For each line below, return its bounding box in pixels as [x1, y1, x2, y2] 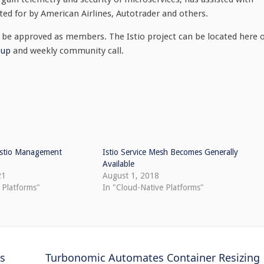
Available [102, 159, 134, 169]
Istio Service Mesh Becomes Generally [102, 147, 238, 157]
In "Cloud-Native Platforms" [102, 183, 204, 192]
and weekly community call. [11, 45, 124, 56]
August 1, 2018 [102, 171, 159, 180]
